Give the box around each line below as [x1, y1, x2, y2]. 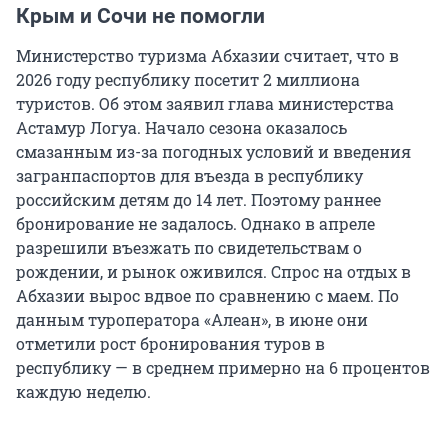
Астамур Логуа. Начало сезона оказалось [16, 117, 347, 139]
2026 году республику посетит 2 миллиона [16, 69, 360, 91]
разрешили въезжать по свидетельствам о [16, 237, 362, 259]
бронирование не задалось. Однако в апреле [16, 213, 375, 235]
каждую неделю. [16, 381, 151, 403]
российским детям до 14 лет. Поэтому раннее [16, 189, 381, 211]
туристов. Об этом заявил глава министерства [16, 93, 394, 115]
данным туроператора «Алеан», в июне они [16, 309, 368, 331]
